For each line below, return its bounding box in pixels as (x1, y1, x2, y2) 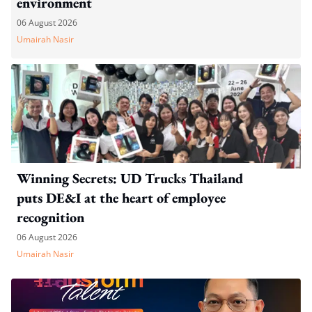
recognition (17, 208, 84, 226)
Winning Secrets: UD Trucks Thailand (17, 169, 243, 187)
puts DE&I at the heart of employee (17, 188, 226, 207)
